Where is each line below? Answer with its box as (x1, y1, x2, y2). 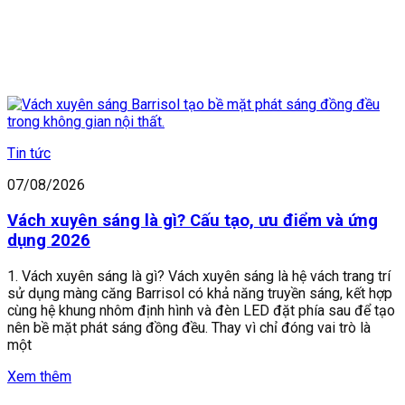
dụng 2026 (7, 231, 90, 251)
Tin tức (7, 145, 51, 163)
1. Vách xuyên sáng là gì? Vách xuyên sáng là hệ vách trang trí (7, 267, 391, 285)
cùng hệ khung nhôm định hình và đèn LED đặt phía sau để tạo (7, 301, 395, 319)
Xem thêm (7, 367, 71, 385)
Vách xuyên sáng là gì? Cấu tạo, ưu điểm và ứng (7, 211, 378, 231)
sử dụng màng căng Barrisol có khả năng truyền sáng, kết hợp (7, 284, 392, 302)
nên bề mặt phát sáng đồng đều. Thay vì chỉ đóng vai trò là (7, 318, 371, 336)
